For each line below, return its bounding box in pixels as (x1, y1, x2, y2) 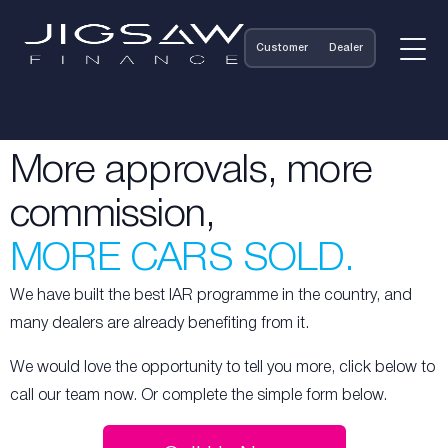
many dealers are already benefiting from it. (10, 317, 309, 331)
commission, (10, 197, 216, 234)
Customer (256, 42, 309, 53)
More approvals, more (10, 153, 373, 190)
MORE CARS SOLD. (10, 241, 354, 278)
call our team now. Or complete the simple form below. (10, 389, 387, 403)
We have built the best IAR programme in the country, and (10, 289, 412, 303)
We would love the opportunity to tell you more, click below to (10, 361, 435, 375)
